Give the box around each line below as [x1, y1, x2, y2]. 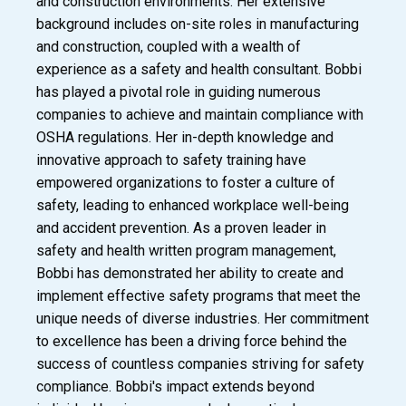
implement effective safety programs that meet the [36, 287, 361, 304]
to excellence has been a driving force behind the [36, 333, 347, 350]
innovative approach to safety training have [36, 151, 306, 169]
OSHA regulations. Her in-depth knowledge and [36, 129, 333, 146]
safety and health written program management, [36, 242, 336, 259]
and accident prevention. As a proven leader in [36, 219, 326, 237]
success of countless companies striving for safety [36, 355, 364, 372]
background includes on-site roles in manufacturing [36, 15, 359, 33]
